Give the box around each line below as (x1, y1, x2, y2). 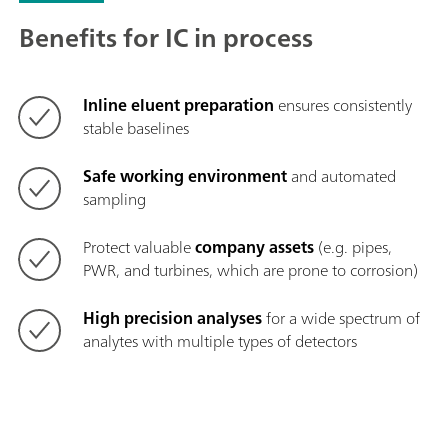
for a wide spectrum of (262, 304, 420, 333)
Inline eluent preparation (83, 91, 274, 120)
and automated (287, 162, 396, 191)
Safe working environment (83, 162, 287, 191)
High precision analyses (83, 304, 262, 333)
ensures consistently (274, 91, 412, 120)
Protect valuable (83, 233, 195, 262)
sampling (83, 185, 146, 214)
